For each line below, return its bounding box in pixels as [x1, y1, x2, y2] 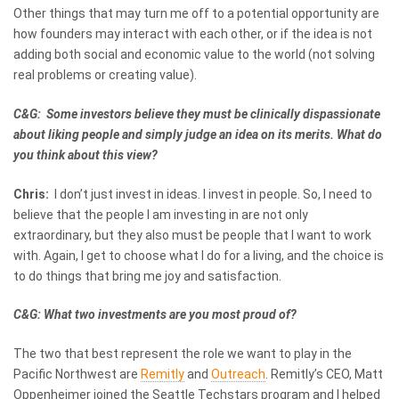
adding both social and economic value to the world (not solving [13, 46, 375, 61]
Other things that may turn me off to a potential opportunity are [13, 5, 379, 20]
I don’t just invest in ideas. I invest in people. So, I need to [52, 186, 372, 201]
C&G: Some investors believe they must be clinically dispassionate [13, 106, 380, 121]
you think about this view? [13, 147, 158, 162]
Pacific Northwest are [13, 367, 141, 382]
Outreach [211, 367, 265, 382]
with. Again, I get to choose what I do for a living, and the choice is [13, 248, 384, 263]
